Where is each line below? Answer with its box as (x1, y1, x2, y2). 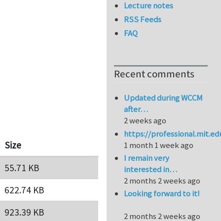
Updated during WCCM (124, 92, 203, 104)
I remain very (124, 152, 170, 164)
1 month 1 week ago (124, 139, 194, 150)
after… (124, 104, 148, 115)
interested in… (124, 164, 178, 175)
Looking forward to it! (124, 188, 200, 199)
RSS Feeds (124, 14, 162, 25)
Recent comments (114, 67, 194, 82)
